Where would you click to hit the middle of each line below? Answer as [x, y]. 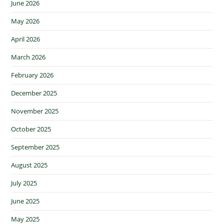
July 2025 [24, 183]
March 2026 [28, 57]
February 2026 [32, 75]
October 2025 [31, 129]
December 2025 [34, 93]
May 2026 [25, 21]
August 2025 [29, 165]
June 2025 [25, 201]
